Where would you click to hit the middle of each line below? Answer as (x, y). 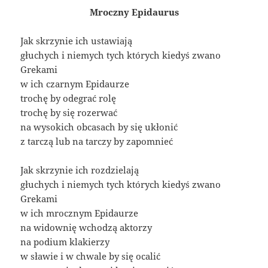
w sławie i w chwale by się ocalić (91, 256)
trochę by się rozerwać (69, 113)
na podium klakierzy (65, 242)
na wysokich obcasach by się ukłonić (99, 127)
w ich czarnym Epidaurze (75, 84)
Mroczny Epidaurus (134, 12)
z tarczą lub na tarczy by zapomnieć (97, 141)
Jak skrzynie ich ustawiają (77, 41)
